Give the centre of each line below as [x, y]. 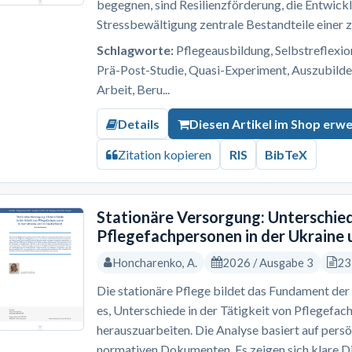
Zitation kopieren [164, 154]
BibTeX [286, 154]
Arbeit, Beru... [134, 89]
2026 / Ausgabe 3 [268, 263]
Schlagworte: [136, 49]
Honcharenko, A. [155, 263]
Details [138, 123]
